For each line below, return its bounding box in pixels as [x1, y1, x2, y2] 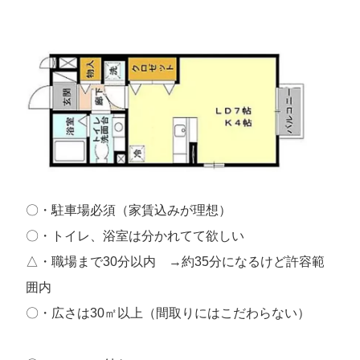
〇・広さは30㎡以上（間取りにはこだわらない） [26, 306, 310, 321]
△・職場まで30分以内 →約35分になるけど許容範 [26, 255, 325, 269]
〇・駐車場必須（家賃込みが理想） [26, 203, 231, 218]
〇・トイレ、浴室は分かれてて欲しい [26, 229, 244, 243]
